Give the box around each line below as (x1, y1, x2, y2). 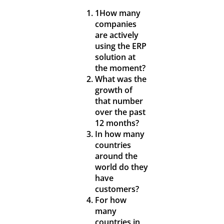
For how (94, 194, 126, 206)
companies (94, 18, 136, 30)
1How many (94, 7, 140, 19)
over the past (94, 106, 145, 118)
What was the (94, 73, 146, 85)
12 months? (94, 117, 139, 129)
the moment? (94, 62, 145, 74)
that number (94, 95, 143, 107)
